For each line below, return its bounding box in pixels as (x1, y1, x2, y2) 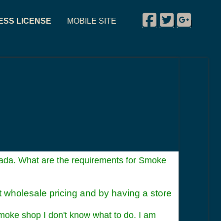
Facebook (155, 11, 186, 20)
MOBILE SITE (67, 17, 116, 25)
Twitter (173, 11, 195, 20)
